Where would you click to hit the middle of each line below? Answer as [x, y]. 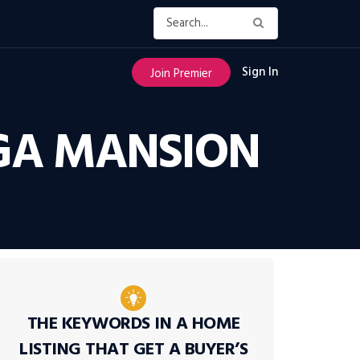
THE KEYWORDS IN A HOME [133, 324]
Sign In [260, 72]
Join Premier [181, 74]
